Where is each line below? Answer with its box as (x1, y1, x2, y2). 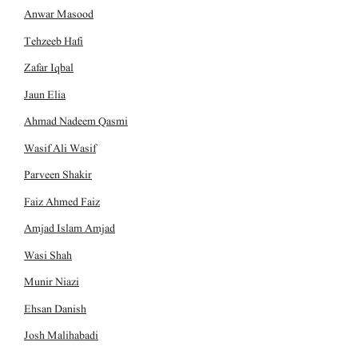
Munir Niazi (24, 272, 79, 292)
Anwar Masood (24, 5, 93, 24)
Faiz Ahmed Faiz (24, 192, 100, 211)
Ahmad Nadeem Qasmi (24, 112, 128, 131)
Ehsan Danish (24, 299, 86, 318)
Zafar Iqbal (24, 58, 74, 78)
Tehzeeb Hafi (24, 31, 83, 50)
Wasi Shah (24, 245, 72, 265)
